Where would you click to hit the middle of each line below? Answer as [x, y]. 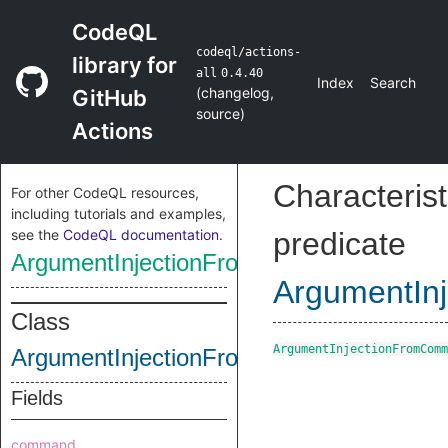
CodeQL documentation [141, 234]
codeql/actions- [248, 52]
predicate [339, 244]
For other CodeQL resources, [105, 192]
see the [37, 234]
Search [393, 82]
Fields [37, 398]
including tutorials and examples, [118, 213]
